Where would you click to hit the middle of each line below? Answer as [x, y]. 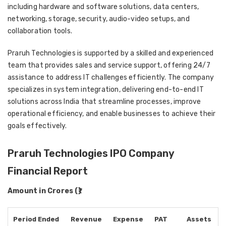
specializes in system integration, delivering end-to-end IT [106, 90]
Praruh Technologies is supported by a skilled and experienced [111, 53]
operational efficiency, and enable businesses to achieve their [112, 114]
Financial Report [48, 171]
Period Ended [36, 219]
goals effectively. [37, 126]
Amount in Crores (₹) [44, 191]
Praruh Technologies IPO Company [91, 153]
